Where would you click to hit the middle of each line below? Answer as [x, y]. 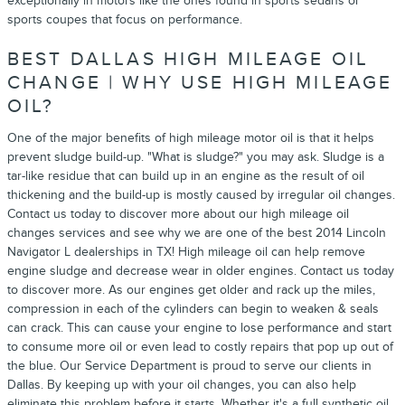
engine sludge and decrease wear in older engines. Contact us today [201, 270]
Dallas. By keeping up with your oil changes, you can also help [182, 384]
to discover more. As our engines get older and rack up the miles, [191, 289]
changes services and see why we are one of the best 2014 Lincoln [197, 232]
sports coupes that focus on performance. [125, 19]
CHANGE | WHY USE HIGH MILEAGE [200, 83]
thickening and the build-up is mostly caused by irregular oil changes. [201, 194]
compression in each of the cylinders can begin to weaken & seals [193, 308]
